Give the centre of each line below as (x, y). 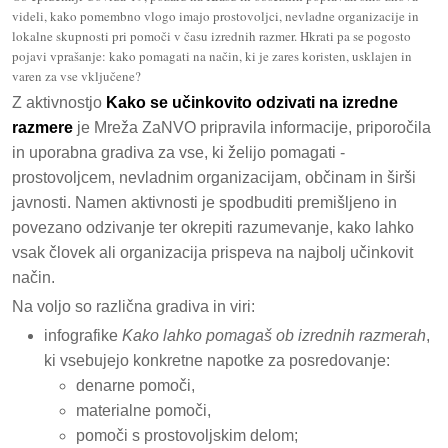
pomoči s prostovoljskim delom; (187, 435)
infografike (83, 335)
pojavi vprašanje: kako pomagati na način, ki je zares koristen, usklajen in (212, 56)
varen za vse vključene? (76, 76)
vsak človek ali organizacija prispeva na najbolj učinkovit (212, 252)
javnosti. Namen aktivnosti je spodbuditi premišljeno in (204, 202)
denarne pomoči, (135, 385)
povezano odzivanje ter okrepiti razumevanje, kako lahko (213, 227)
